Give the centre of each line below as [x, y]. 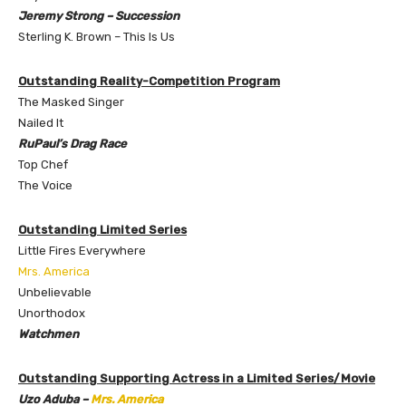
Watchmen [48, 333]
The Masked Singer [71, 101]
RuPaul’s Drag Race [72, 143]
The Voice [45, 185]
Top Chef [43, 164]
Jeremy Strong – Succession [99, 15]
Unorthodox [52, 313]
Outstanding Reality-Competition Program [149, 81]
